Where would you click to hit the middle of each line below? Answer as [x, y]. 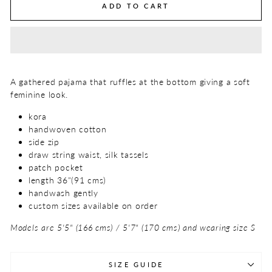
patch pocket [56, 168]
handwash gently [63, 193]
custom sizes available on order [93, 206]
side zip [44, 142]
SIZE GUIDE [136, 265]
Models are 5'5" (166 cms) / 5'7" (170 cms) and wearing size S [133, 228]
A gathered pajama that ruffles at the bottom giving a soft [130, 82]
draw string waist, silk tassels [89, 155]
